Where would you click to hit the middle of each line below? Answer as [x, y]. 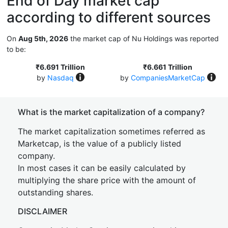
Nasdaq [60, 78]
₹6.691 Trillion [60, 67]
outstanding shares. [55, 192]
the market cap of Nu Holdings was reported [144, 38]
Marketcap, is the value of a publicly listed [99, 144]
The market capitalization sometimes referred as [111, 131]
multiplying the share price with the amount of [107, 180]
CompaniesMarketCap [168, 78]
